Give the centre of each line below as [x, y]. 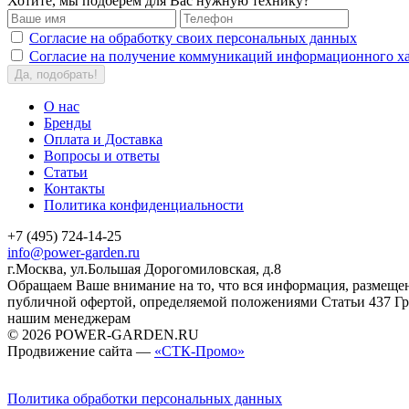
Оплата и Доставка [103, 140]
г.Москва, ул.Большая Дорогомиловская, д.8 [144, 269]
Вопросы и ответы [102, 156]
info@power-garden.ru [73, 253]
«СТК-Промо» [199, 351]
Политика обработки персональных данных [145, 399]
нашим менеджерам [69, 319]
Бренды [68, 123]
